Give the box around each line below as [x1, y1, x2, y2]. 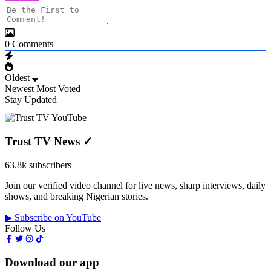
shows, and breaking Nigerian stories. [5, 191, 148, 201]
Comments [10, 39, 53, 50]
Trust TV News [5, 135, 83, 148]
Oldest [5, 73, 30, 83]
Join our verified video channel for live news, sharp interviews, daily [5, 180, 266, 191]
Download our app [5, 256, 99, 269]
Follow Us [5, 223, 45, 233]
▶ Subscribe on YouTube [5, 212, 101, 223]
